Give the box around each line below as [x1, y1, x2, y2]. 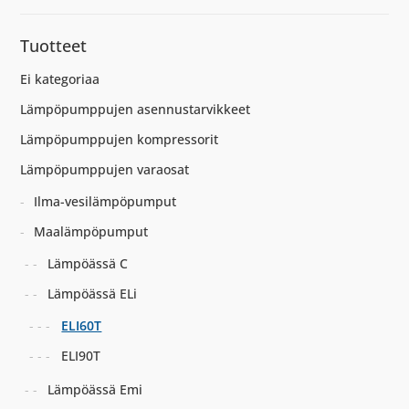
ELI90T [61, 347, 101, 365]
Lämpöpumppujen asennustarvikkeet [20, 100, 251, 119]
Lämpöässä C [47, 255, 129, 273]
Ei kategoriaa [20, 70, 100, 89]
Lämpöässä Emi [47, 381, 143, 399]
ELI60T [61, 317, 102, 335]
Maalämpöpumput [34, 223, 149, 241]
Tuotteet [20, 35, 88, 58]
